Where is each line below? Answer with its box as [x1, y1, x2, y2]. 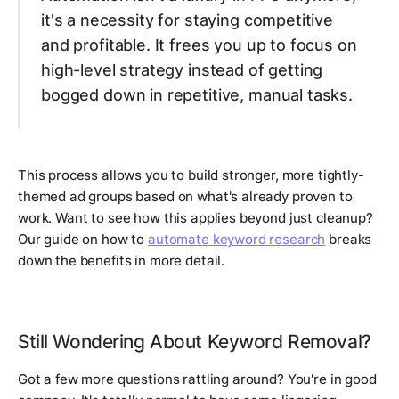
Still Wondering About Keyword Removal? [18, 330, 371, 354]
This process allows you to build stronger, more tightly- [18, 167, 364, 184]
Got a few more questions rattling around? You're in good [18, 370, 377, 388]
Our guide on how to [18, 231, 148, 248]
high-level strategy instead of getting [41, 61, 323, 80]
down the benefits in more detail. [18, 252, 225, 270]
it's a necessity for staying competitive [41, 11, 334, 30]
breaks [325, 231, 372, 248]
